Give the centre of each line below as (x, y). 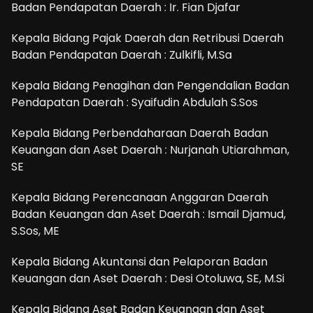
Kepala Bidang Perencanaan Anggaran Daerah (140, 197)
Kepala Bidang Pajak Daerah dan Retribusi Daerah (147, 38)
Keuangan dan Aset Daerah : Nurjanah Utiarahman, (150, 150)
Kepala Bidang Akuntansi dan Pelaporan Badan (139, 261)
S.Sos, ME (35, 231)
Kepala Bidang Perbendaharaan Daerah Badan (140, 133)
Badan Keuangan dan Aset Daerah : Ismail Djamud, (148, 214)
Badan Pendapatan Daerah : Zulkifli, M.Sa (122, 54)
